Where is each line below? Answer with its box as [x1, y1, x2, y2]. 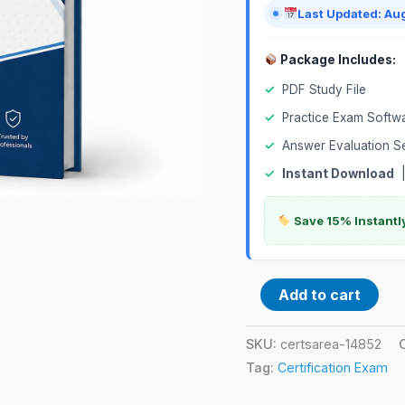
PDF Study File [282, 81, 366, 97]
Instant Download [282, 165, 394, 181]
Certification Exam [278, 359, 388, 375]
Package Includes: [278, 52, 397, 67]
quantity [245, 2, 299, 20]
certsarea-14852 [280, 335, 381, 352]
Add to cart [278, 285, 361, 304]
